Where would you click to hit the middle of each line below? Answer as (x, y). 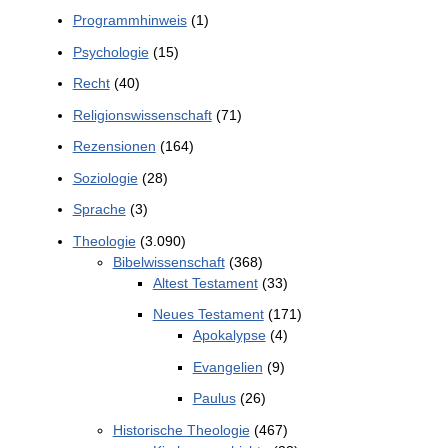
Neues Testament (208, 314)
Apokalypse (229, 335)
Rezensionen (114, 146)
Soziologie (105, 177)
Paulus (214, 398)
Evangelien (227, 366)
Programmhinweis (129, 20)
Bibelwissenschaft (168, 261)
